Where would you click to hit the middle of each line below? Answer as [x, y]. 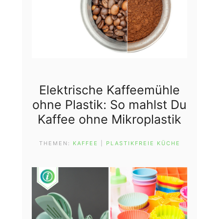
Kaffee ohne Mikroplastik [109, 119]
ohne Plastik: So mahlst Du [109, 104]
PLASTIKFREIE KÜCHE [143, 143]
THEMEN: [56, 143]
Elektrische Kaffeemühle [109, 90]
